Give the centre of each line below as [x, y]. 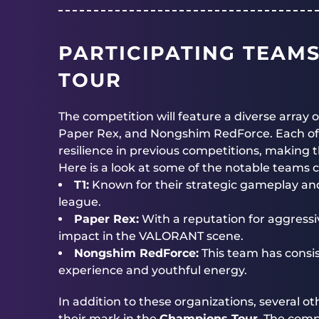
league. [80, 202]
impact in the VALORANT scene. [151, 236]
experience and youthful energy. [153, 270]
